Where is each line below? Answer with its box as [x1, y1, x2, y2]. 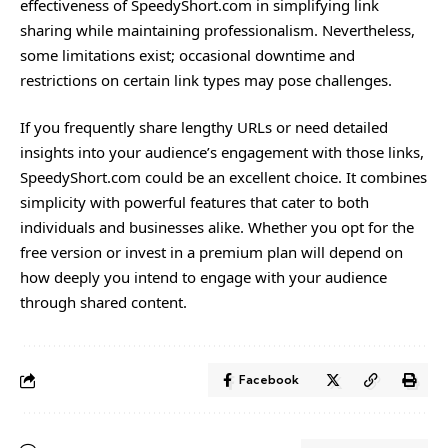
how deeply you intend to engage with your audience [20, 267, 387, 287]
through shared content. [20, 292, 187, 312]
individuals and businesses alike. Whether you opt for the [20, 217, 414, 237]
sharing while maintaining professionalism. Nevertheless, [20, 19, 415, 40]
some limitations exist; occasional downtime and [20, 44, 355, 65]
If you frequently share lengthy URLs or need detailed [20, 117, 388, 137]
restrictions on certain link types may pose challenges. [20, 69, 392, 90]
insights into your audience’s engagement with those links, [20, 142, 424, 162]
